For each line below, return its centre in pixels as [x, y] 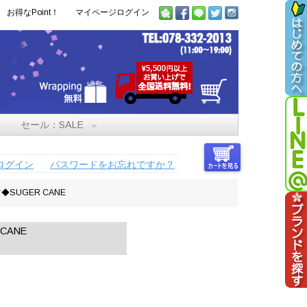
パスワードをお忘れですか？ [112, 164]
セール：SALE [52, 124]
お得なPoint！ [33, 13]
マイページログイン [112, 13]
